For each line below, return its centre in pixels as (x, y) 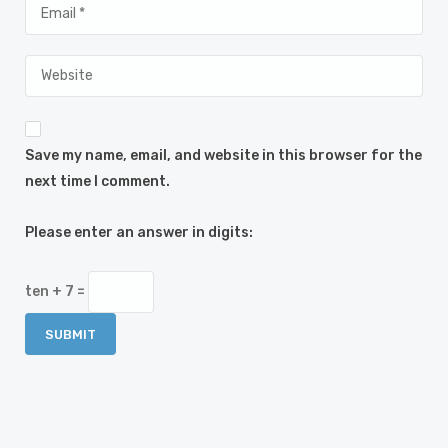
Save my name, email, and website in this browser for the (223, 155)
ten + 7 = (56, 291)
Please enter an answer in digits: (139, 232)
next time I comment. (97, 181)
